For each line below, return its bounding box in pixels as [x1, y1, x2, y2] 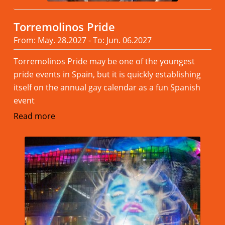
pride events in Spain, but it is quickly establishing [13, 69, 201, 80]
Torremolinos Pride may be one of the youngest [13, 56, 195, 67]
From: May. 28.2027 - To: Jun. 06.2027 [13, 35, 152, 46]
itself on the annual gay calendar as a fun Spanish [13, 82, 200, 93]
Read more [13, 110, 55, 122]
